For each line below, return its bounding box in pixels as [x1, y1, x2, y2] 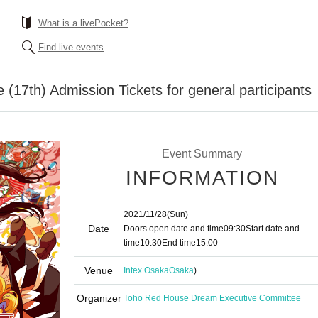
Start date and [246, 224, 300, 234]
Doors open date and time [124, 224, 224, 234]
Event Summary [161, 148, 242, 160]
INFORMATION [126, 167, 279, 189]
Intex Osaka [124, 265, 169, 275]
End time [162, 238, 196, 248]
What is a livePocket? [38, 18, 128, 28]
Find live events [38, 42, 104, 53]
